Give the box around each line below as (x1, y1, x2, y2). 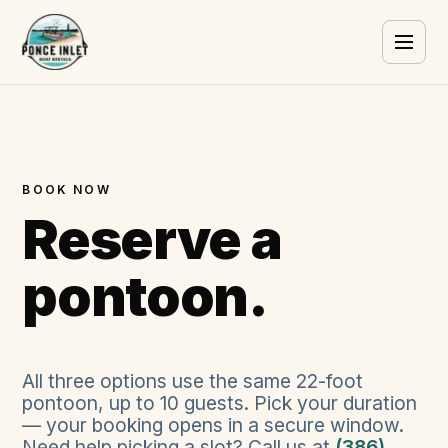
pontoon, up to (22, 391, 161, 416)
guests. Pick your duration (179, 391, 418, 416)
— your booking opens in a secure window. (22, 413, 405, 438)
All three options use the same (22, 369, 297, 394)
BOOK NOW (22, 182, 111, 197)
